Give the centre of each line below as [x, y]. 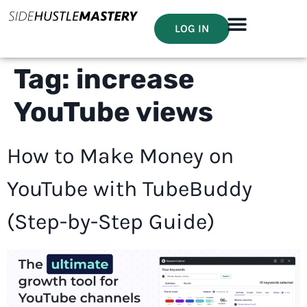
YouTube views [113, 112]
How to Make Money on [120, 156]
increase [135, 79]
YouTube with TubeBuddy [130, 189]
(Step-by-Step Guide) [111, 222]
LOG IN [192, 28]
